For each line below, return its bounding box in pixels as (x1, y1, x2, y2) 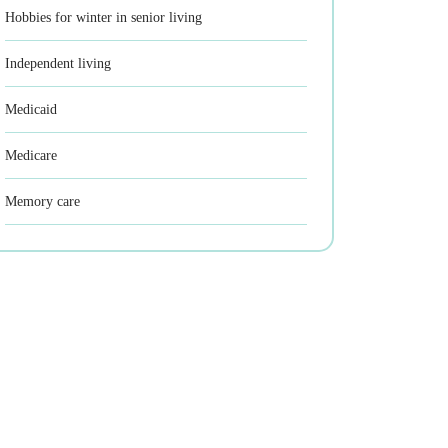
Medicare (5, 148, 57, 163)
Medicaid (5, 102, 57, 117)
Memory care (5, 194, 80, 209)
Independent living (5, 56, 111, 71)
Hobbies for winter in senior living (5, 10, 202, 25)
